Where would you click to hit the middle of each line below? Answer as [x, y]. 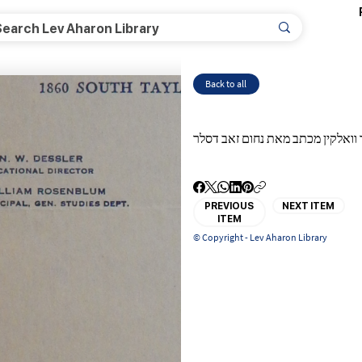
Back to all [226, 83]
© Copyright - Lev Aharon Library [260, 237]
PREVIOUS [229, 206]
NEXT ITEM [309, 206]
